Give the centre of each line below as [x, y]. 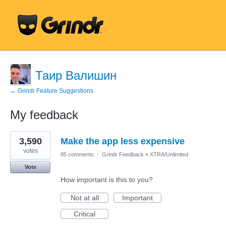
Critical [84, 214]
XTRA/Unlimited [169, 154]
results [21, 142]
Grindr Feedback [123, 154]
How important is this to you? [107, 180]
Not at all [84, 198]
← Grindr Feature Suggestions [52, 91]
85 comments [77, 154]
